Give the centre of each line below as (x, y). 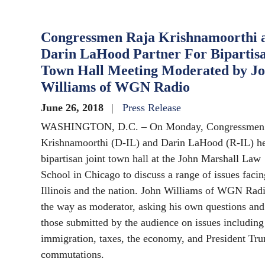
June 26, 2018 (74, 108)
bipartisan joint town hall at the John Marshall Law (151, 159)
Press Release (152, 108)
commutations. (72, 255)
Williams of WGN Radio (115, 87)
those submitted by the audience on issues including (152, 223)
